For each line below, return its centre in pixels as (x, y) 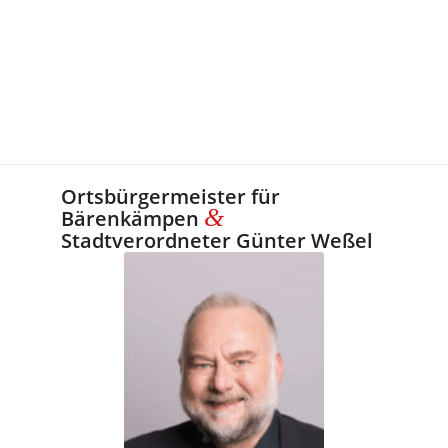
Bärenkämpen (133, 219)
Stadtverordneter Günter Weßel (217, 241)
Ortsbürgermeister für (171, 197)
